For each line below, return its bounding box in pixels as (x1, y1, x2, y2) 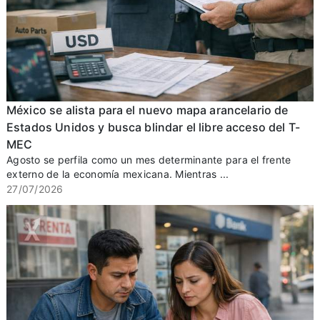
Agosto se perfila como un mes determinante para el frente (6, 154, 291, 166)
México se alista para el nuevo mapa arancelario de (6, 103, 289, 117)
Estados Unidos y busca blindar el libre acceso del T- (6, 120, 300, 134)
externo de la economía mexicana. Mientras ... (6, 168, 229, 180)
